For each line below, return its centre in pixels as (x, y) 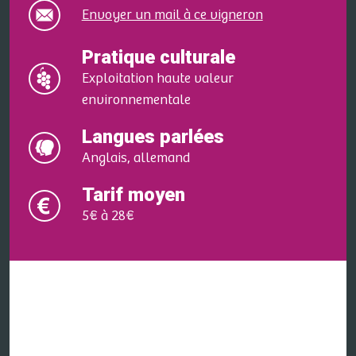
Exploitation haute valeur (157, 79)
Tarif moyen (133, 195)
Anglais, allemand (135, 158)
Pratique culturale (158, 57)
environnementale (136, 100)
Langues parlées (153, 137)
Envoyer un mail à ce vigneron (172, 15)
